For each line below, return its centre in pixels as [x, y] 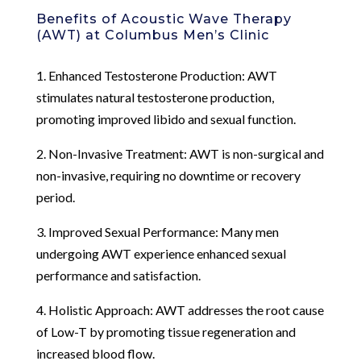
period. [55, 197]
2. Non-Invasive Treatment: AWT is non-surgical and [180, 153]
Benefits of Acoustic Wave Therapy [164, 19]
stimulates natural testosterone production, [155, 97]
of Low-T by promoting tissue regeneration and [166, 331]
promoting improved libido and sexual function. [166, 118]
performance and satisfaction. [118, 275]
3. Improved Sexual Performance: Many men [157, 231]
